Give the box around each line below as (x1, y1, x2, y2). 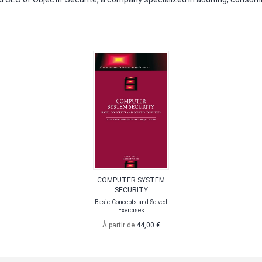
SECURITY (114, 186, 148, 194)
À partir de (102, 221, 136, 229)
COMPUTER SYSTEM (97, 176, 165, 184)
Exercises (118, 207, 144, 213)
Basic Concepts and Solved (95, 199, 167, 205)
